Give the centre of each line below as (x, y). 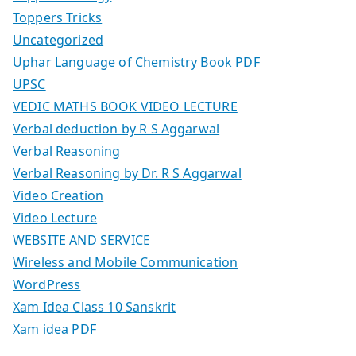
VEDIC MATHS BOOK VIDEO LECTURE (125, 106)
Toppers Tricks (58, 17)
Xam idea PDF (54, 329)
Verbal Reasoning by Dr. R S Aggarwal (127, 173)
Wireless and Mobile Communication (126, 262)
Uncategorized (58, 39)
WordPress (47, 284)
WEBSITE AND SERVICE (82, 240)
